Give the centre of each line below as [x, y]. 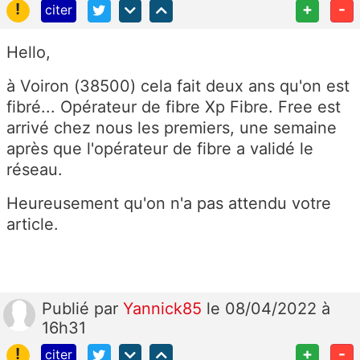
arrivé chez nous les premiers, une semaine [172, 128]
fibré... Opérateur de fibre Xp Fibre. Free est [174, 107]
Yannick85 [165, 309]
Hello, [29, 53]
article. [33, 225]
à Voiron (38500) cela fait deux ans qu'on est [178, 86]
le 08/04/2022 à [268, 309]
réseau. [37, 170]
